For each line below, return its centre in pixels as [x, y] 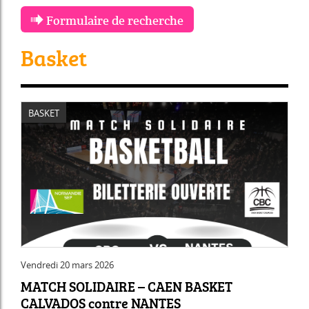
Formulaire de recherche [113, 20]
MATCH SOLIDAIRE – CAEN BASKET [127, 286]
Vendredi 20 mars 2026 [67, 265]
